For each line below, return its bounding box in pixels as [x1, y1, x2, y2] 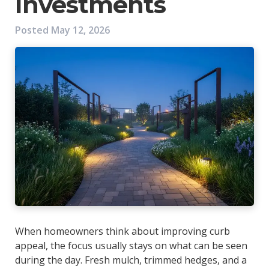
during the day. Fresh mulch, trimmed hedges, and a [14, 253, 247, 267]
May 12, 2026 [50, 23, 110, 37]
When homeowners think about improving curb [14, 225, 230, 238]
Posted [14, 23, 51, 37]
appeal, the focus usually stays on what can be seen [14, 239, 247, 253]
